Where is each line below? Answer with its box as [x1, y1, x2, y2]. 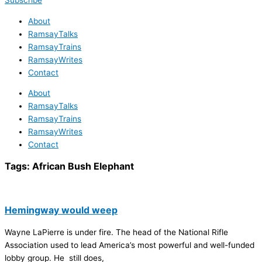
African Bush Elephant [32, 160, 134, 173]
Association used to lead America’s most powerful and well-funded [5, 240, 254, 250]
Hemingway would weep [5, 204, 118, 216]
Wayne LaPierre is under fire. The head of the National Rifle [5, 227, 228, 237]
